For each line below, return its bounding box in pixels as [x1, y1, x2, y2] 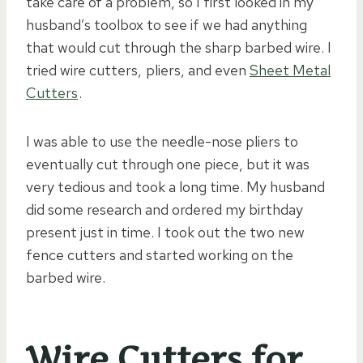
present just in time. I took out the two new [26, 222, 305, 241]
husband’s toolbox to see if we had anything [26, 15, 307, 34]
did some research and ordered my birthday [26, 199, 303, 219]
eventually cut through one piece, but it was [26, 154, 310, 173]
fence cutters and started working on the [26, 245, 293, 264]
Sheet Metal [250, 60, 331, 79]
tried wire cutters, [26, 60, 145, 79]
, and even [181, 60, 250, 79]
